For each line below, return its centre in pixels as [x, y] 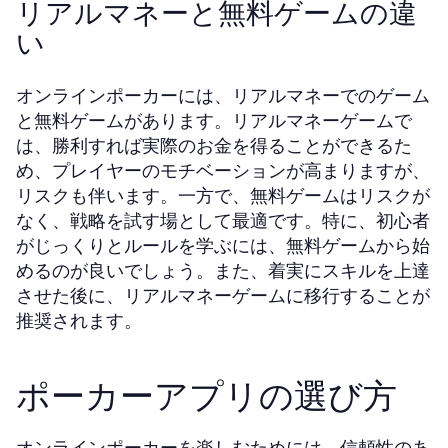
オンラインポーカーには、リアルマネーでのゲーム [223, 95]
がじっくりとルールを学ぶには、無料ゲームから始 [223, 245]
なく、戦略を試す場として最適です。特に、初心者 [223, 220]
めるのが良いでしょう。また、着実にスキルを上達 [223, 270]
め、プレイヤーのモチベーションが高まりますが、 [223, 170]
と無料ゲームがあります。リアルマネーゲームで [214, 120]
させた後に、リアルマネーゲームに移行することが [223, 295]
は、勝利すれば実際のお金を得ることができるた [214, 145]
